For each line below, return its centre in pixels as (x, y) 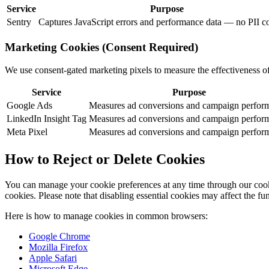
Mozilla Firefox (58, 247)
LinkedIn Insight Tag (47, 119)
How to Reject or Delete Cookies (105, 159)
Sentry (19, 22)
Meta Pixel (27, 132)
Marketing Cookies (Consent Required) (101, 47)
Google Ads (29, 106)
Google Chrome (59, 237)
